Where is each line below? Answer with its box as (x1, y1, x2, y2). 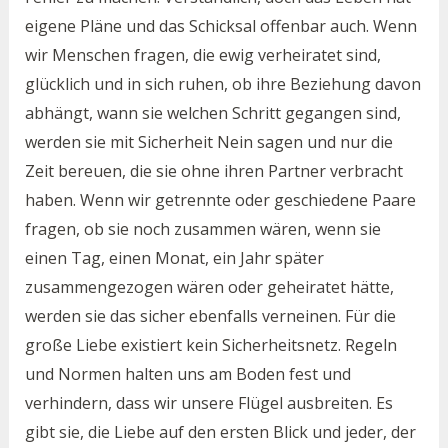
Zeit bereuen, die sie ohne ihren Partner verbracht (24, 160, 403, 183)
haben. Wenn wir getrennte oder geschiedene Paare (24, 189, 416, 212)
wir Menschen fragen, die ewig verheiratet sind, (24, 44, 381, 67)
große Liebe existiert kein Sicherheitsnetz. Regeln (24, 334, 397, 357)
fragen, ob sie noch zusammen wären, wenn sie (24, 218, 381, 241)
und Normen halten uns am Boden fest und (24, 363, 351, 386)
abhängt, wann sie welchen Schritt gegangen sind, (24, 102, 401, 125)
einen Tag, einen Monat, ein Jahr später (24, 247, 324, 270)
